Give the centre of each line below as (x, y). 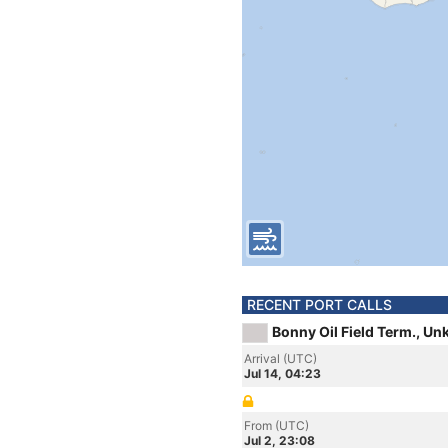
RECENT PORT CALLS (319, 304)
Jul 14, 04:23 (282, 373)
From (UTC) (276, 425)
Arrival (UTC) (280, 358)
